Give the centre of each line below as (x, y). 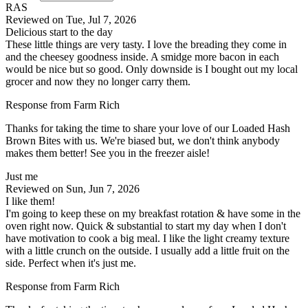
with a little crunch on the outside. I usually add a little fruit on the (147, 250)
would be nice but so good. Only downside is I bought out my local (152, 69)
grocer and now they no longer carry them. (98, 81)
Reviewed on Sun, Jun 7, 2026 (73, 188)
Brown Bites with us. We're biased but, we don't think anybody (143, 140)
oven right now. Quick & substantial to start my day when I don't (146, 225)
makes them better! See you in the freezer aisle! (108, 153)
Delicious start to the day (59, 32)
